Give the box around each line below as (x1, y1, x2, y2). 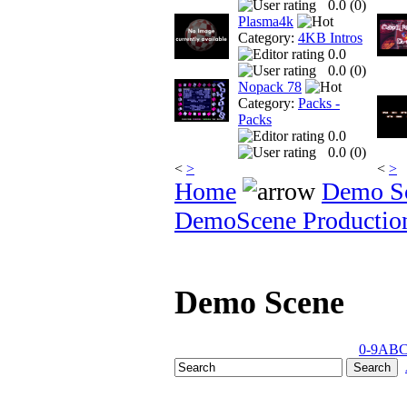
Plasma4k (238, 14, 293, 30)
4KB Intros (298, 30, 362, 46)
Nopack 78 (238, 79, 302, 95)
